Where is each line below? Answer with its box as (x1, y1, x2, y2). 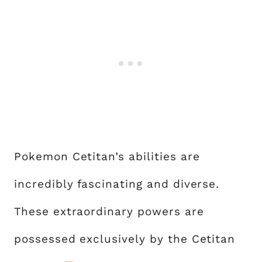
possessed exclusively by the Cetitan (14, 232, 236, 246)
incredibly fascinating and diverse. (14, 177, 220, 191)
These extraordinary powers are (14, 204, 204, 218)
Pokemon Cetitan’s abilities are (14, 149, 200, 163)
